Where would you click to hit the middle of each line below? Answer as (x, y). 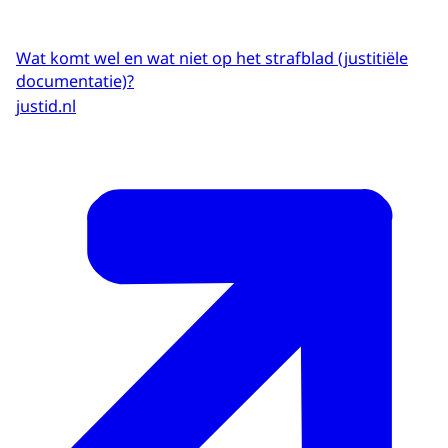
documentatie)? (75, 81)
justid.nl (46, 105)
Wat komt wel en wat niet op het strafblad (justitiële (212, 58)
